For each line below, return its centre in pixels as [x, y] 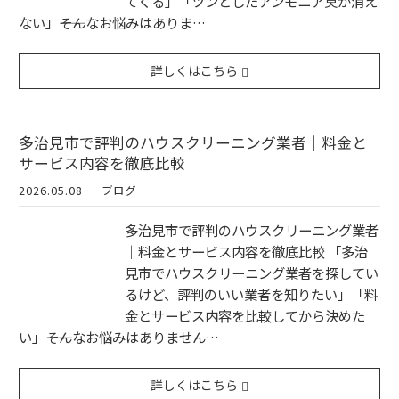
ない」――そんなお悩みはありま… [112, 23]
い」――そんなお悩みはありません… [119, 337]
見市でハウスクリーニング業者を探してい [252, 273]
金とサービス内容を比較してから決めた [245, 316]
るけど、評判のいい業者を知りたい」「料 [251, 294]
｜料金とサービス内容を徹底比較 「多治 [246, 252]
